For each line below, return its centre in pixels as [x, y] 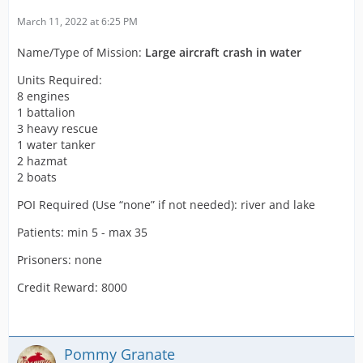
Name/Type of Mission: [81, 52]
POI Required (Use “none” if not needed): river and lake [166, 205]
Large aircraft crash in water [223, 52]
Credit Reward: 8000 [72, 287]
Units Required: [60, 80]
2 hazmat [42, 161]
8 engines [43, 96]
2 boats [37, 177]
